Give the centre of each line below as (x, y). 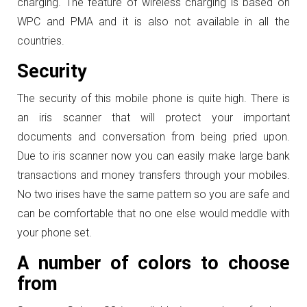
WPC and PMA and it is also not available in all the (153, 22)
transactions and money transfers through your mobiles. (153, 175)
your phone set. (54, 233)
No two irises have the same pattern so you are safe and (153, 194)
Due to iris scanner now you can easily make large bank (153, 156)
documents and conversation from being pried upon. (153, 137)
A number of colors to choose (153, 263)
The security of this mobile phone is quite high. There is (153, 98)
